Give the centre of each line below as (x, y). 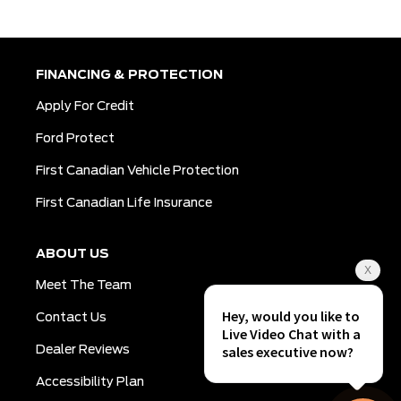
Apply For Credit (85, 107)
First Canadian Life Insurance (124, 203)
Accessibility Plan (90, 382)
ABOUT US (72, 254)
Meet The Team (83, 286)
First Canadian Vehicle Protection (137, 171)
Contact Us (71, 318)
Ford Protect (75, 139)
